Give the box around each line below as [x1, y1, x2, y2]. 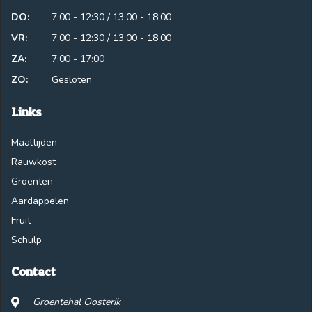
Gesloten [52, 72, 92, 86]
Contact [11, 263, 56, 279]
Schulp [11, 233, 42, 247]
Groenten [11, 174, 53, 188]
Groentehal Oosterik [33, 295, 120, 309]
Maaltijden [11, 135, 57, 149]
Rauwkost [11, 155, 56, 169]
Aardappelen [11, 194, 69, 208]
